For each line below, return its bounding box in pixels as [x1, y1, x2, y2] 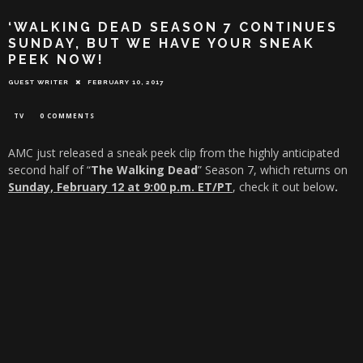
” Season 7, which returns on [198, 162, 348, 178]
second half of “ [8, 162, 91, 178]
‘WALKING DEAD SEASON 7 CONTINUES [8, 19, 338, 36]
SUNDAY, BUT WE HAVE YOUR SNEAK [8, 36, 315, 52]
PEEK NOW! [8, 52, 105, 68]
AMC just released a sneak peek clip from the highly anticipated [8, 145, 340, 161]
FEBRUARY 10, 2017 [88, 78, 164, 87]
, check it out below [233, 179, 335, 195]
